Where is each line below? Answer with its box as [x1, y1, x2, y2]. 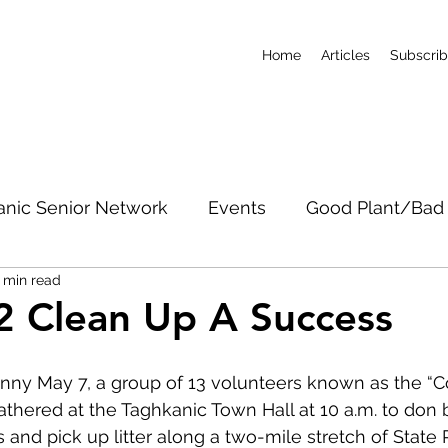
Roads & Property [85, 276, 232, 298]
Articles [321, 47, 370, 63]
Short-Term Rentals [113, 356, 277, 378]
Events [208, 196, 266, 218]
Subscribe [317, 356, 401, 378]
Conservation [272, 276, 384, 298]
